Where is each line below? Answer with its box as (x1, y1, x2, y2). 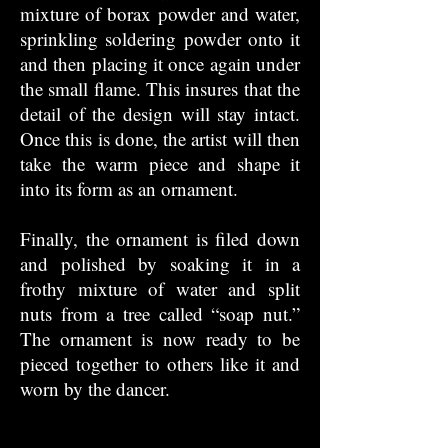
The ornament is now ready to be (20, 326, 300, 351)
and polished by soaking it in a (20, 251, 300, 276)
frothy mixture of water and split (20, 276, 300, 301)
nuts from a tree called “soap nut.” (20, 301, 300, 326)
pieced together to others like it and (20, 351, 300, 376)
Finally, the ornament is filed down (20, 226, 300, 251)
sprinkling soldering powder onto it (20, 26, 300, 51)
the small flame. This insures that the (20, 76, 300, 101)
